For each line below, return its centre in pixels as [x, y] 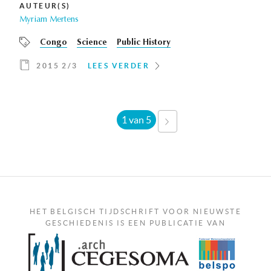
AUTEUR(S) [45, 6]
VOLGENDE [198, 122]
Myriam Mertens [49, 20]
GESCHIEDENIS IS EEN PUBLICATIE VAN [135, 223]
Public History [144, 43]
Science [92, 43]
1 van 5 [136, 120]
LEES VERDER [119, 66]
